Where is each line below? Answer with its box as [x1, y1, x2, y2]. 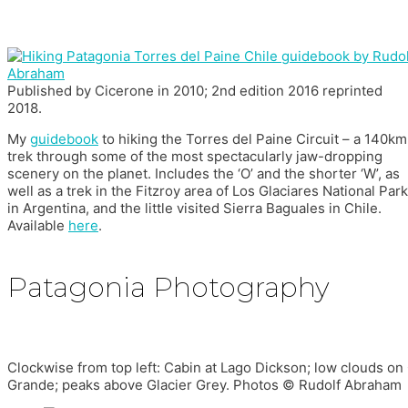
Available [7, 217, 68, 235]
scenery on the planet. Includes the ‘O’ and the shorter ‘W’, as [7, 165, 400, 183]
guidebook [30, 130, 98, 148]
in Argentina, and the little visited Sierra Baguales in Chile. [7, 199, 382, 218]
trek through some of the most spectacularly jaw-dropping [7, 148, 382, 166]
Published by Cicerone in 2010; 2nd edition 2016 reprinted [7, 82, 382, 100]
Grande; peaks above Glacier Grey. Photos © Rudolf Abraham [7, 376, 402, 394]
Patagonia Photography [7, 270, 330, 305]
